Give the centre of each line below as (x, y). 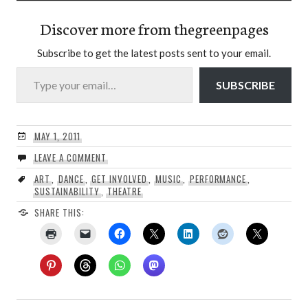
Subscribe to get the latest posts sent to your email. (154, 53)
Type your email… (33, 67)
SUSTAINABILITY (67, 191)
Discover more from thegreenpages (154, 29)
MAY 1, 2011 (57, 136)
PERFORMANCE (218, 179)
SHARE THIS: (59, 213)
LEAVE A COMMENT (70, 158)
